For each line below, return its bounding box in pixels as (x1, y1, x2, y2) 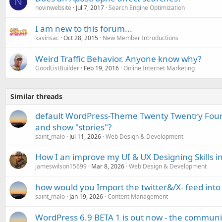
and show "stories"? (35, 121, 111, 133)
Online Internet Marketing (123, 64, 195, 72)
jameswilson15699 (35, 162, 87, 170)
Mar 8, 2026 (91, 162, 124, 170)
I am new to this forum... (35, 23, 132, 34)
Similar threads (10, 92, 62, 101)
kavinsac (35, 34, 59, 42)
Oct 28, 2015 (63, 34, 98, 42)
